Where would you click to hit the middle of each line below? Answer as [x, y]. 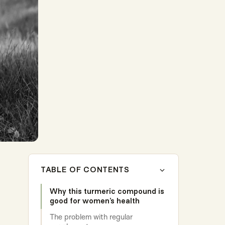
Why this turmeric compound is [107, 192]
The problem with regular [91, 217]
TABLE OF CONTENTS [85, 170]
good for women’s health [95, 201]
